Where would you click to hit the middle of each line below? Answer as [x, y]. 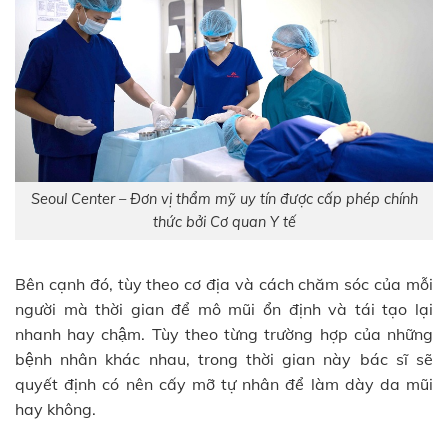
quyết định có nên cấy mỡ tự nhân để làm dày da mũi [224, 383]
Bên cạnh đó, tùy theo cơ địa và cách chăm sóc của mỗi [224, 283]
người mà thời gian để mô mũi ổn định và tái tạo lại [224, 308]
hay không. [55, 408]
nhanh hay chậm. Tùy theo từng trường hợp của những [224, 333]
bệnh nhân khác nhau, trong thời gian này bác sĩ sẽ [224, 358]
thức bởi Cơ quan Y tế [224, 222]
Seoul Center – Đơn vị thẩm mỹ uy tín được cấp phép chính [224, 199]
